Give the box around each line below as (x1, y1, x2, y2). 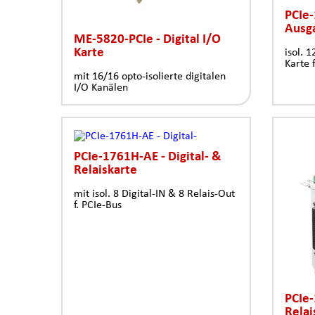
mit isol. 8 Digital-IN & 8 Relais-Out (74, 186, 235, 199)
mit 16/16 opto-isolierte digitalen (74, 69, 226, 82)
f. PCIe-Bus (74, 198, 122, 210)
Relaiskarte (74, 161, 137, 176)
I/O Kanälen (74, 80, 128, 93)
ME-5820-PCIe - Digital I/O (74, 30, 221, 45)
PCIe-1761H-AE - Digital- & (74, 148, 221, 162)
